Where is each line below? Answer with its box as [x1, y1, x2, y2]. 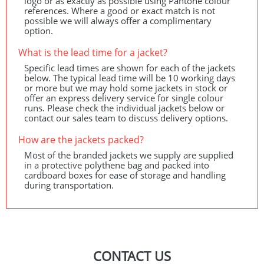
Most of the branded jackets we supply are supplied [24, 149, 233, 161]
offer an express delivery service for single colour [24, 92, 223, 104]
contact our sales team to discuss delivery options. [24, 112, 228, 124]
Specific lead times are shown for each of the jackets [24, 62, 235, 74]
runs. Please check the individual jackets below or [24, 102, 225, 114]
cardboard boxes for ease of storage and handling [24, 169, 226, 181]
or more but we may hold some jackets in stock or [24, 82, 227, 94]
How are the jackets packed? [18, 133, 144, 146]
